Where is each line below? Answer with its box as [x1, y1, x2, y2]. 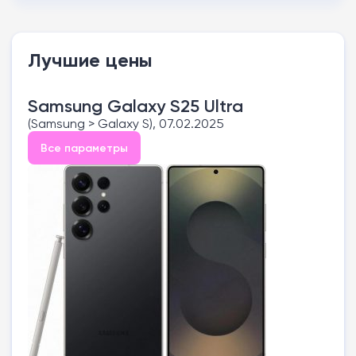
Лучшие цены [28, 48, 153, 72]
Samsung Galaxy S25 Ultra [28, 95, 243, 118]
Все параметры [41, 141, 128, 156]
